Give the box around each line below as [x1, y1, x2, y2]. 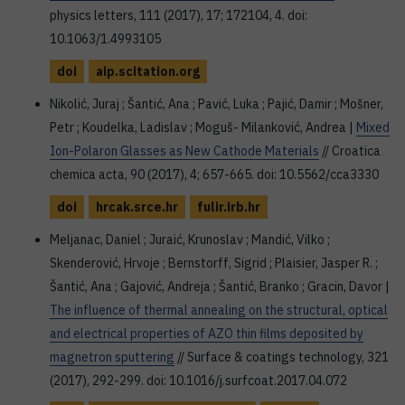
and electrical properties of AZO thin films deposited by [50, 325, 363, 342]
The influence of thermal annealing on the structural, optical [50, 302, 388, 318]
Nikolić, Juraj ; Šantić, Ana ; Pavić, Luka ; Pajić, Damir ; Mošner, [50, 96, 383, 112]
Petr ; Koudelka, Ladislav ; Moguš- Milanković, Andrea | [50, 119, 356, 136]
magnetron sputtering [50, 349, 174, 365]
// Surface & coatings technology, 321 [174, 349, 389, 365]
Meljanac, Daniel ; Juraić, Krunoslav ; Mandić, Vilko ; [50, 231, 330, 248]
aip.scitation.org [96, 63, 200, 80]
